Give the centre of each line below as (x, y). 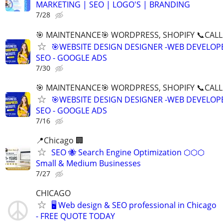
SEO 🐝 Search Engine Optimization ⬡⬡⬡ (128, 152)
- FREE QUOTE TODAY (75, 216)
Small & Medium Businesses (88, 163)
